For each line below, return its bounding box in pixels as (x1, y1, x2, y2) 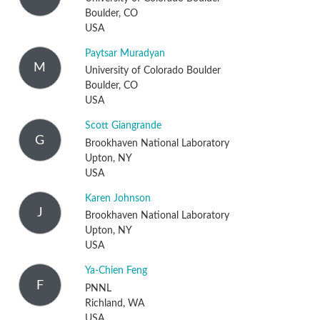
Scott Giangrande (84, 121, 161, 131)
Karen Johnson (84, 193, 151, 204)
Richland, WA (84, 298, 144, 309)
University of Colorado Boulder (84, 66, 221, 76)
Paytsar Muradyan (84, 48, 165, 59)
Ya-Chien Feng (84, 266, 147, 276)
